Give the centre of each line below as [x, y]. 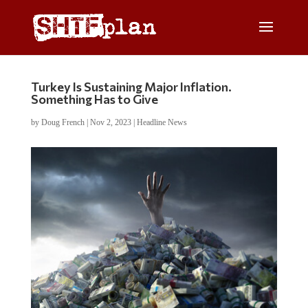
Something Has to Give [94, 99]
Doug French [63, 122]
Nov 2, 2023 [110, 122]
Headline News [162, 122]
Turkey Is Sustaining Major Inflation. [131, 87]
